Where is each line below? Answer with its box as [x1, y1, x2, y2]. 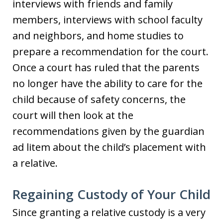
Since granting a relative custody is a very [12, 206, 206, 219]
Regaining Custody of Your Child [12, 185, 211, 203]
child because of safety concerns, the [12, 93, 186, 106]
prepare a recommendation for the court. [12, 45, 209, 58]
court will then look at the [12, 109, 133, 122]
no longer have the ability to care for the [12, 77, 203, 90]
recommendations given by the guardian [12, 124, 205, 138]
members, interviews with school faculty [12, 13, 203, 26]
